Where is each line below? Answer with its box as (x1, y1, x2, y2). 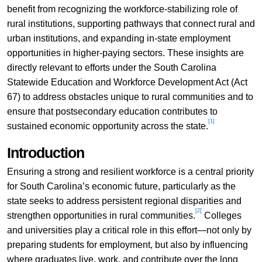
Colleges (201, 210, 242, 220)
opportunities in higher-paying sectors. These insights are (6, 47, 244, 58)
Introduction (6, 144, 84, 161)
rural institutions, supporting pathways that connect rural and (6, 18, 255, 29)
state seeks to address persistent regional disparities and (6, 195, 242, 206)
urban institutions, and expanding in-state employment (6, 33, 230, 43)
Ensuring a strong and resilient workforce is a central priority (6, 166, 254, 177)
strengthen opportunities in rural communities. (6, 210, 195, 220)
